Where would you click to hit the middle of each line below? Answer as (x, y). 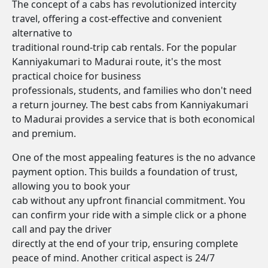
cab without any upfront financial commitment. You (129, 200)
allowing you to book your (71, 186)
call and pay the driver (62, 229)
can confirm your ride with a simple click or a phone (129, 215)
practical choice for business (77, 76)
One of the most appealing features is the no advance (134, 157)
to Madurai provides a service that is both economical (133, 119)
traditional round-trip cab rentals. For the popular (124, 47)
